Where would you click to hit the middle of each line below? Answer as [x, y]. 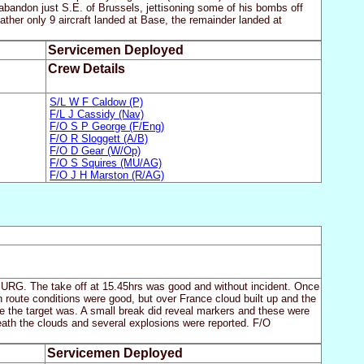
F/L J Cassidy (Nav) [97, 114]
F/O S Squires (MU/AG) [106, 162]
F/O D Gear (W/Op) [95, 150]
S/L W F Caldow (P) [97, 102]
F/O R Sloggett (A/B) [99, 138]
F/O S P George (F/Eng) [107, 126]
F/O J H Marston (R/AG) [107, 175]
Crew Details [86, 69]
